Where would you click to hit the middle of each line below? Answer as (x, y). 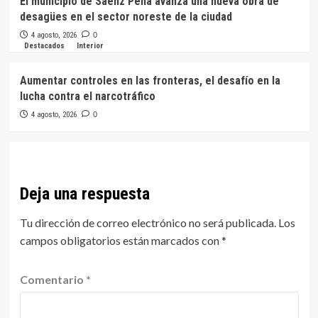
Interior (90, 45)
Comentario (53, 279)
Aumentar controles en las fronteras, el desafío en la (150, 80)
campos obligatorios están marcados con (120, 240)
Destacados (44, 45)
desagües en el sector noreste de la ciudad (126, 16)
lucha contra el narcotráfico (87, 96)
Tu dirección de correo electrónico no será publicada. (148, 222)
